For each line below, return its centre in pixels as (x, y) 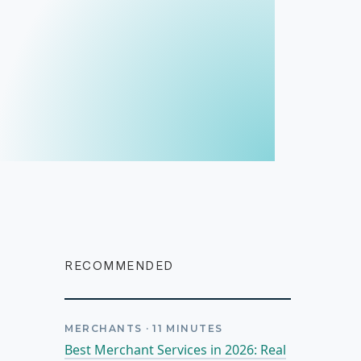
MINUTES (195, 328)
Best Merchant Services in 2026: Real (176, 349)
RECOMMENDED (119, 266)
